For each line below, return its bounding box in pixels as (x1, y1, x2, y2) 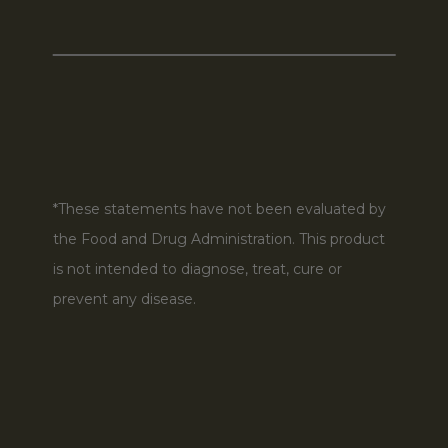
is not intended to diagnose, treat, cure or (52, 260, 342, 279)
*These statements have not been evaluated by (52, 200, 386, 219)
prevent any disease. (52, 290, 196, 309)
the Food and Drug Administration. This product (52, 230, 385, 249)
